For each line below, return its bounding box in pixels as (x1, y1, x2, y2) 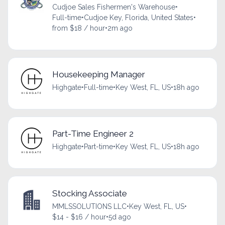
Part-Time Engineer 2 (52, 129, 134, 139)
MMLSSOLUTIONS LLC (52, 202, 127, 210)
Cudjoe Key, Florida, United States (83, 13, 193, 22)
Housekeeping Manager (52, 69, 145, 80)
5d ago (108, 212, 131, 221)
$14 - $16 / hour (52, 212, 106, 221)
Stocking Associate (52, 188, 127, 198)
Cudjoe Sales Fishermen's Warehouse (52, 3, 175, 11)
